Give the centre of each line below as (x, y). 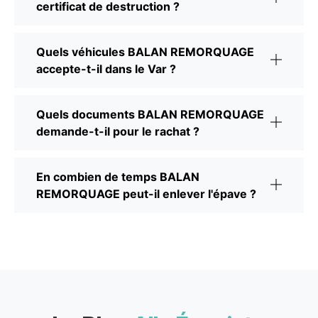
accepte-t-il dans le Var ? (106, 68)
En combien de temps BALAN (118, 176)
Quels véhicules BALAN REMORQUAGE (145, 51)
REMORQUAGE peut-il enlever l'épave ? (146, 193)
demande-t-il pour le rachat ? (118, 131)
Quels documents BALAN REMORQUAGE (150, 114)
